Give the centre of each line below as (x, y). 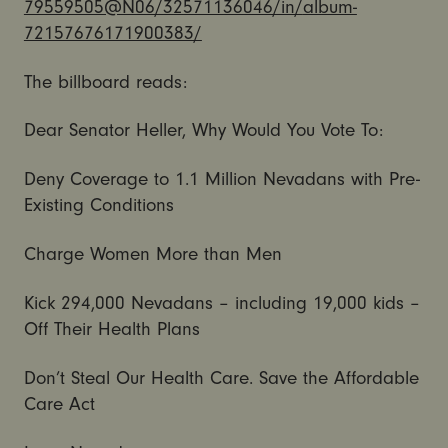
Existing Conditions (98, 205)
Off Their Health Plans (111, 329)
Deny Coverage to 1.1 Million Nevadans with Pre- (221, 179)
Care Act (59, 404)
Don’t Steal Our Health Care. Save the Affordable (221, 378)
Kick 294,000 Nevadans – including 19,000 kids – (221, 303)
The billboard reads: (105, 81)
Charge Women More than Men (152, 254)
